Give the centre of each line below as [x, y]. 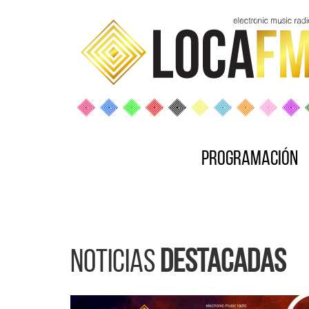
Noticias [115, 264]
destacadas [223, 264]
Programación [250, 160]
